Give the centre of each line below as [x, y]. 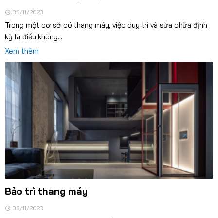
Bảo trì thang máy [46, 191]
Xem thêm [22, 51]
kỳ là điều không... [33, 36]
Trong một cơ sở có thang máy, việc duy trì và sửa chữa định [106, 25]
